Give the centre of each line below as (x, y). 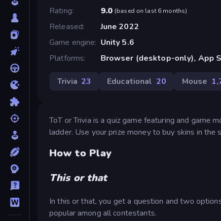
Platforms (67, 58)
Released (66, 26)
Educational (130, 81)
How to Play (81, 153)
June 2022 (120, 26)
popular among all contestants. (103, 213)
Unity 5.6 (117, 42)
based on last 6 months (151, 11)
